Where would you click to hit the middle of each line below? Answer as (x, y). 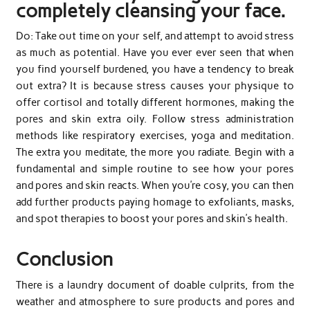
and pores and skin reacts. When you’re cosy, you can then (155, 186)
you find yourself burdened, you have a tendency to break (155, 70)
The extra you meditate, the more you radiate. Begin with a (155, 153)
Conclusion (64, 259)
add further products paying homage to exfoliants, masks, (155, 202)
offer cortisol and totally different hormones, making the (155, 103)
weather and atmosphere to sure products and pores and (155, 301)
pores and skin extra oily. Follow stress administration (155, 119)
